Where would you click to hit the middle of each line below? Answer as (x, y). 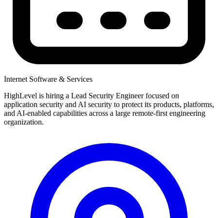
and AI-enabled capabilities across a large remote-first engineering (105, 113)
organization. (24, 122)
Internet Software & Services (48, 79)
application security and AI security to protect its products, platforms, (109, 105)
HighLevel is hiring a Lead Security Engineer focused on (91, 96)
